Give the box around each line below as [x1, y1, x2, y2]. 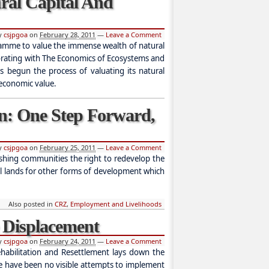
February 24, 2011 [40, 236, 95, 246]
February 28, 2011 [40, 29, 95, 39]
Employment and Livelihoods [70, 199, 162, 208]
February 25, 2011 [40, 143, 95, 153]
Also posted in [8, 199, 55, 208]
